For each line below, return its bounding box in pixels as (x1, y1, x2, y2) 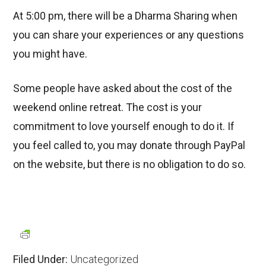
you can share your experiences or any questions (13, 28, 245, 42)
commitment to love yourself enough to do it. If (13, 120, 235, 133)
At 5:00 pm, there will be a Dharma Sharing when (13, 9, 238, 23)
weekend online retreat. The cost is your (13, 101, 202, 114)
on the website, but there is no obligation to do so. (13, 158, 246, 171)
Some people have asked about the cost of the (13, 82, 233, 95)
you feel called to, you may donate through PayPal (13, 139, 246, 152)
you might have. (13, 47, 88, 61)
